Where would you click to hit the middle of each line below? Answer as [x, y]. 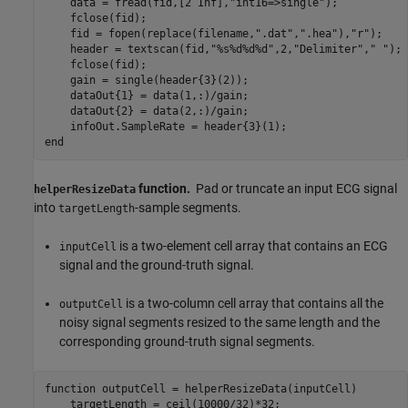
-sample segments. [188, 208]
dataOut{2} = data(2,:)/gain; [146, 111]
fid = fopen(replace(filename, [149, 33]
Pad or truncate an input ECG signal [296, 189]
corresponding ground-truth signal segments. [187, 342]
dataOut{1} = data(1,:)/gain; [146, 95]
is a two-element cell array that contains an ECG [252, 246]
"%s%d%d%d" [242, 49]
